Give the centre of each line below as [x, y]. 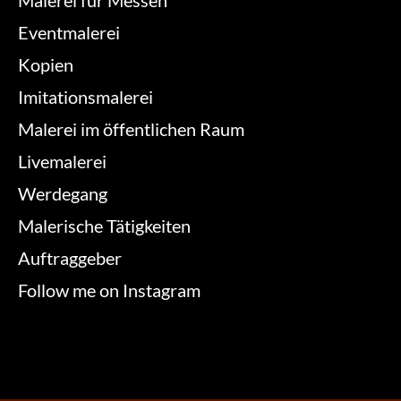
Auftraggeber [70, 258]
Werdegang [63, 194]
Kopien [46, 65]
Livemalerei [62, 162]
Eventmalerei [69, 33]
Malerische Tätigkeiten [104, 226]
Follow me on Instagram [109, 290]
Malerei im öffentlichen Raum [131, 129]
